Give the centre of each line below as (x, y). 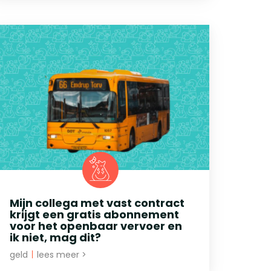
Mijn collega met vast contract (97, 203)
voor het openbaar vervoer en (96, 226)
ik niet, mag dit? (55, 237)
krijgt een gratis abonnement (94, 214)
